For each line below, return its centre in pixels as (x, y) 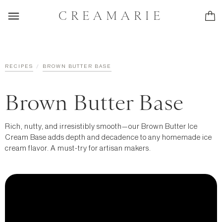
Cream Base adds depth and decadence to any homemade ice (109, 138)
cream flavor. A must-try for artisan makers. (78, 148)
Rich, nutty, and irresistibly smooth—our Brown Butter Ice (101, 127)
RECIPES (19, 66)
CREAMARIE (111, 16)
